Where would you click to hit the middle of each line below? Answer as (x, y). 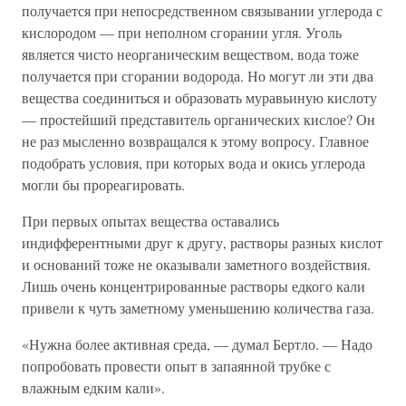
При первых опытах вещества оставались (150, 221)
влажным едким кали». (93, 387)
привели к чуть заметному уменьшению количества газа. (198, 308)
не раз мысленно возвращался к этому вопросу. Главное (195, 141)
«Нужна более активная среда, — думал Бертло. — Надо (197, 344)
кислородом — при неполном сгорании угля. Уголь (182, 32)
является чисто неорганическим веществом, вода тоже (190, 54)
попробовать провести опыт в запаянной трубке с (176, 366)
